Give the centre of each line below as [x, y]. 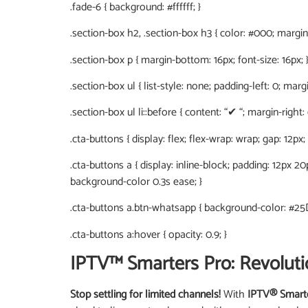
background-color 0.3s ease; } [136, 182]
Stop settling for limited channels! [145, 295]
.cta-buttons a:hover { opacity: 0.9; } [148, 234]
